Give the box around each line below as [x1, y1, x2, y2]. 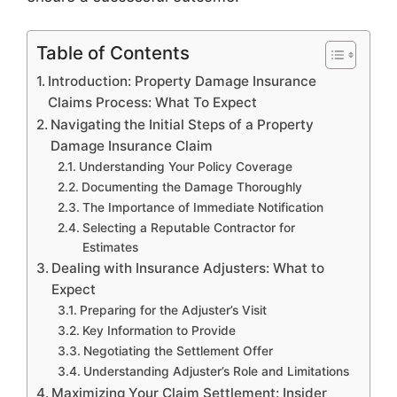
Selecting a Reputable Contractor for [82, 221, 295, 236]
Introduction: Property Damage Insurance [48, 73, 317, 90]
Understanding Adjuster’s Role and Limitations [82, 364, 349, 379]
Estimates [82, 240, 138, 255]
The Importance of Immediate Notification [82, 200, 323, 215]
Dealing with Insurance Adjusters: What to [51, 260, 325, 277]
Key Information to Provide [82, 323, 236, 339]
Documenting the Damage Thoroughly [81, 180, 302, 195]
